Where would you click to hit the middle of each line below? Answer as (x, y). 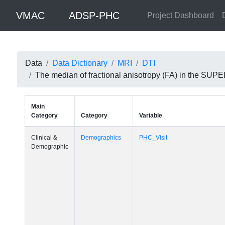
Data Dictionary (80, 63)
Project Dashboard (181, 15)
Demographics (101, 138)
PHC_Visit (153, 138)
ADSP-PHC (94, 16)
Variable (150, 116)
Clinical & (44, 138)
